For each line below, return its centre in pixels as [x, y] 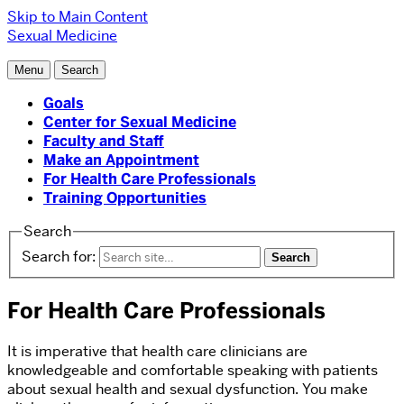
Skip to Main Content [78, 17]
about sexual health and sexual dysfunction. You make [188, 390]
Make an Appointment [121, 160]
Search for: [59, 256]
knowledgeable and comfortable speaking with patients [193, 371]
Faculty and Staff [104, 141]
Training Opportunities [125, 198]
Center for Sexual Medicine [140, 122]
